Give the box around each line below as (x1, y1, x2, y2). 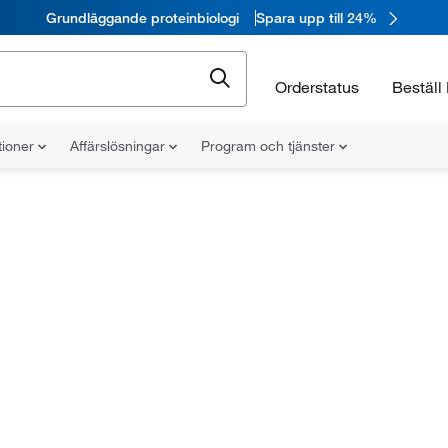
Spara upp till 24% (255, 8, 377, 27)
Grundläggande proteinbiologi (45, 8, 239, 27)
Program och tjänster (201, 137, 339, 155)
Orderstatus (275, 76, 359, 97)
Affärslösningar (70, 137, 169, 155)
